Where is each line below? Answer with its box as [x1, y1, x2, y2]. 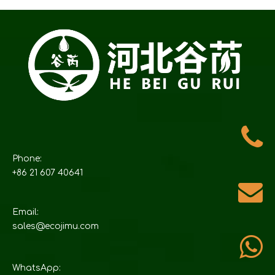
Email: [12, 207, 39, 217]
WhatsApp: [12, 263, 61, 273]
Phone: [12, 153, 42, 163]
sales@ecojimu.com [12, 221, 99, 231]
